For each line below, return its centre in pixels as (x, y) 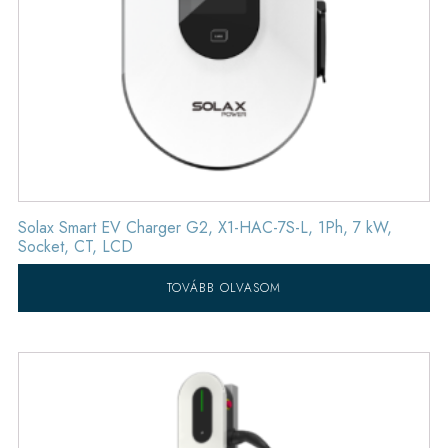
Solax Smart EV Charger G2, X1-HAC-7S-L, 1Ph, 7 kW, (204, 227)
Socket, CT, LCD (75, 246)
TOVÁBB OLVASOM (224, 287)
